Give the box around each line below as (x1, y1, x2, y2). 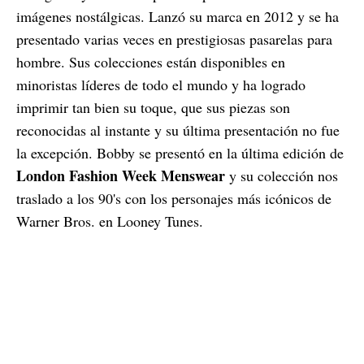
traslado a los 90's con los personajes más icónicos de (16, 188, 331, 208)
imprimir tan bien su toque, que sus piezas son (16, 97, 290, 117)
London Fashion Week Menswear (16, 164, 225, 186)
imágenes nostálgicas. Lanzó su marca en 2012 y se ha (16, 6, 339, 26)
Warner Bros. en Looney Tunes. (16, 210, 203, 231)
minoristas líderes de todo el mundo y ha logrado (16, 74, 305, 94)
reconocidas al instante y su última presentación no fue (16, 119, 340, 140)
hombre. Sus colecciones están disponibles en (16, 51, 285, 71)
